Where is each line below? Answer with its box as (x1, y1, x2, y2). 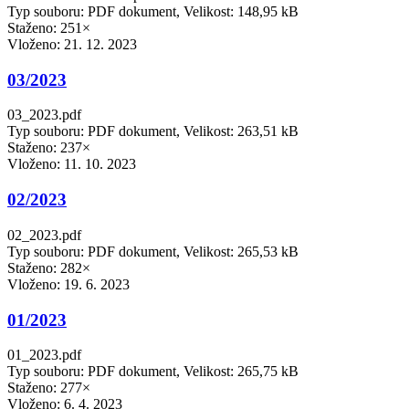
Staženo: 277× (7, 380, 90, 396)
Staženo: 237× (7, 140, 90, 156)
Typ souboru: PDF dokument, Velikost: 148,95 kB (7, 3, 299, 19)
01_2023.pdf (7, 347, 81, 363)
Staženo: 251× (7, 19, 90, 36)
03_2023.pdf (7, 107, 81, 123)
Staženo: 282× (7, 259, 90, 276)
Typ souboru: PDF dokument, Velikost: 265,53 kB (7, 243, 299, 259)
